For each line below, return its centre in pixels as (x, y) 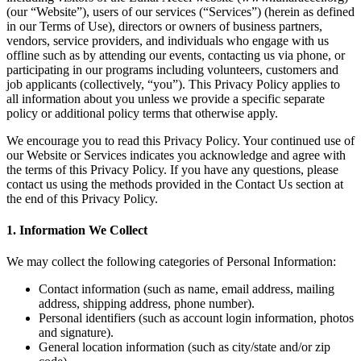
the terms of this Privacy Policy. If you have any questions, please (172, 169)
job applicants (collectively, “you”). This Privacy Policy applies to (173, 84)
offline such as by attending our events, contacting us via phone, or (176, 55)
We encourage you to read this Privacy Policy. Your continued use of (180, 140)
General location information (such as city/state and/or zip (185, 347)
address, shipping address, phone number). (147, 304)
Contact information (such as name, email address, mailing (187, 289)
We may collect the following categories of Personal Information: (171, 262)
